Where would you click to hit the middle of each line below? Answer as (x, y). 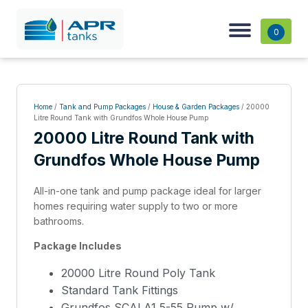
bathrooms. (58, 221)
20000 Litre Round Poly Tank (138, 273)
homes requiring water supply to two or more (135, 206)
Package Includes (77, 246)
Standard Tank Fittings (119, 290)
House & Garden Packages (196, 107)
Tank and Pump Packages (102, 107)
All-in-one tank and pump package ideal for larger (147, 191)
